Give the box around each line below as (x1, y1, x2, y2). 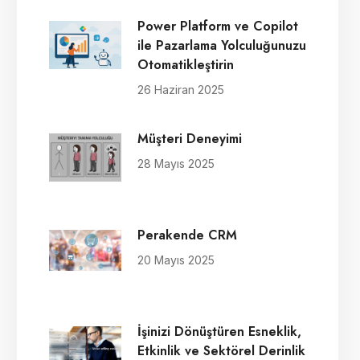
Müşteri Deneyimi (137, 129, 242, 148)
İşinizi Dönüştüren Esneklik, (137, 322, 301, 341)
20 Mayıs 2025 (137, 253, 215, 267)
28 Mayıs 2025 (137, 157, 215, 170)
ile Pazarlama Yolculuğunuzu (137, 36, 306, 55)
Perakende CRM (137, 226, 237, 244)
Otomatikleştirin (137, 55, 234, 74)
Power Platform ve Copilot (137, 17, 298, 35)
